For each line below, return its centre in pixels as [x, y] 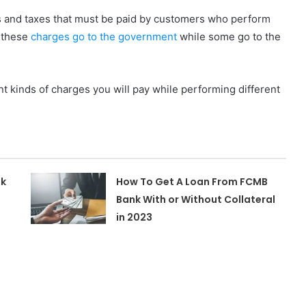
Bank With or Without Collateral [196, 199]
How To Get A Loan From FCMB [192, 182]
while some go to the [230, 37]
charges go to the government [105, 37]
